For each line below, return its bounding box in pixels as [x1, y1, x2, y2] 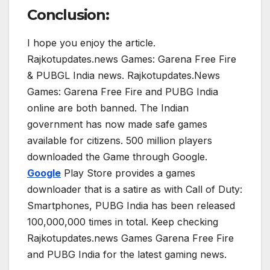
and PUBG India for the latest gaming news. [27, 248, 227, 260]
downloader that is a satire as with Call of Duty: [27, 183, 242, 195]
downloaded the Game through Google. [27, 150, 207, 163]
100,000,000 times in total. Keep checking [27, 215, 218, 228]
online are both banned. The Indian [27, 101, 189, 114]
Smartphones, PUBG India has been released [27, 199, 235, 212]
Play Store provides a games [61, 166, 195, 179]
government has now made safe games [27, 118, 207, 130]
